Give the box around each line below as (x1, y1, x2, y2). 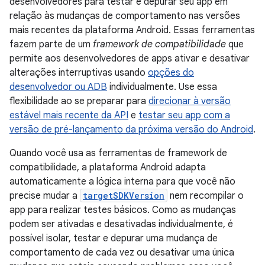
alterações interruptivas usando (9, 67, 148, 79)
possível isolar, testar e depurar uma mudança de (9, 232, 218, 244)
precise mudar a (9, 190, 80, 202)
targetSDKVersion (83, 190, 164, 201)
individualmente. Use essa (107, 81, 217, 93)
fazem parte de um (9, 38, 93, 50)
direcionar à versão (148, 95, 231, 107)
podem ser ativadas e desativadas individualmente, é (9, 218, 233, 230)
